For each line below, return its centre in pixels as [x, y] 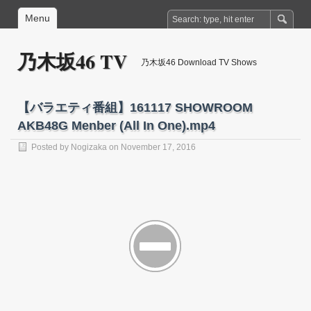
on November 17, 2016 [151, 147]
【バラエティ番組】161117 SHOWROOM [135, 108]
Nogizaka [89, 147]
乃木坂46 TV [72, 61]
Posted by [51, 147]
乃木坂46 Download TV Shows [199, 62]
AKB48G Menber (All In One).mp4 [116, 126]
